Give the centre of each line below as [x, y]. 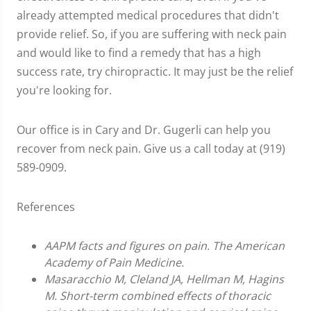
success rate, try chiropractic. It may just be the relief [155, 72]
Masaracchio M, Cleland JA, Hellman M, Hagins [164, 279]
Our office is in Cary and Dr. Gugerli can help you [144, 130]
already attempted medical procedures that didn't [148, 15]
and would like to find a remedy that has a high [139, 53]
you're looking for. [64, 90]
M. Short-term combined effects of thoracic [158, 296]
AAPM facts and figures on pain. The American [165, 246]
